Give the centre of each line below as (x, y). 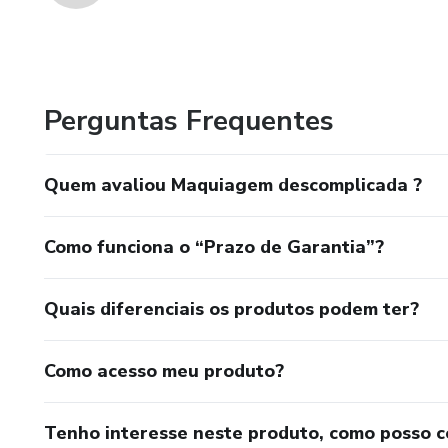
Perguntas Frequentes (189, 121)
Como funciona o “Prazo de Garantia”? (214, 247)
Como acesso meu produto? (164, 371)
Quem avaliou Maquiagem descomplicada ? (233, 185)
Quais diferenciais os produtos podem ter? (231, 309)
